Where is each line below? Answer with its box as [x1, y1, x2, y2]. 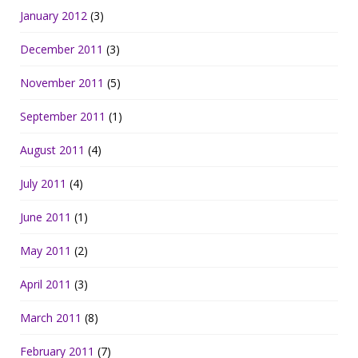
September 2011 [20, 109, 105, 125]
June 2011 [20, 209, 71, 225]
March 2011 [20, 310, 82, 326]
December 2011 [20, 42, 103, 58]
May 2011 [20, 243, 71, 259]
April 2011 [20, 276, 71, 292]
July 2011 [20, 176, 66, 192]
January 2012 [20, 8, 87, 24]
